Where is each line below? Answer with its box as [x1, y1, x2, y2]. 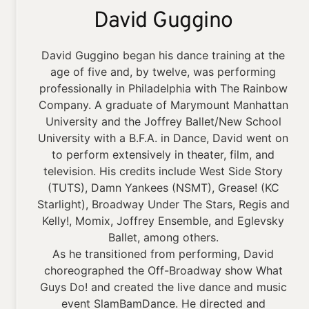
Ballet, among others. [108, 230, 219, 244]
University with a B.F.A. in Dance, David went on [38, 131, 289, 145]
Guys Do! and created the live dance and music [39, 280, 287, 294]
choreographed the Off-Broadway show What [43, 263, 283, 277]
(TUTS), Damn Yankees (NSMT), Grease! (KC [47, 181, 279, 195]
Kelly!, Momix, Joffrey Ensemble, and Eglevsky [42, 214, 285, 228]
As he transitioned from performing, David [52, 247, 275, 261]
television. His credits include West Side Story [43, 164, 283, 178]
